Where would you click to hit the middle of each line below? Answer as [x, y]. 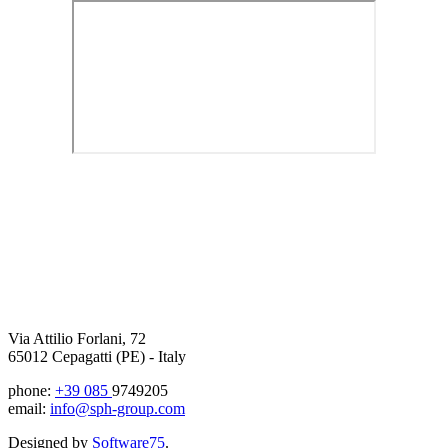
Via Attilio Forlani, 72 [77, 338]
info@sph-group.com [117, 408]
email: [29, 408]
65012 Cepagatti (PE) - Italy [97, 356]
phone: [31, 390]
